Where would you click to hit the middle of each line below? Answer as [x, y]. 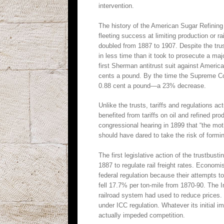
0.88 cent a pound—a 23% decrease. [152, 85]
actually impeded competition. [142, 215]
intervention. [116, 6]
